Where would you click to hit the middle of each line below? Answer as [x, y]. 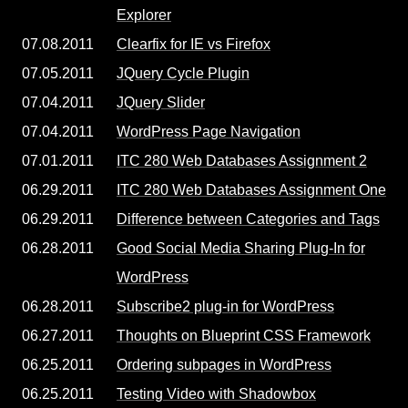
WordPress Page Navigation [209, 132]
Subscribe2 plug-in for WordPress [225, 306]
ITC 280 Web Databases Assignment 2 [242, 161]
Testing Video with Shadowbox [216, 394]
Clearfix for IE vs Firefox [194, 44]
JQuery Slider [161, 102]
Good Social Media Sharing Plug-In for [241, 248]
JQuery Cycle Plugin [183, 73]
